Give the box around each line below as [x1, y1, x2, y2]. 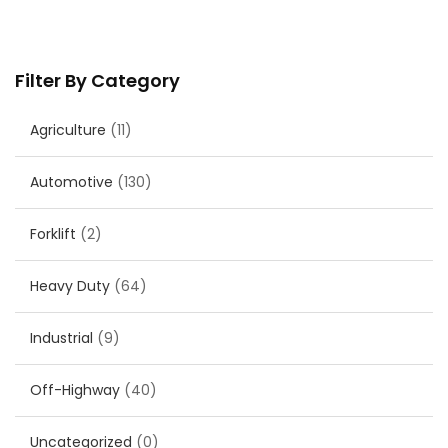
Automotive [30, 172, 113, 193]
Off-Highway [30, 380, 120, 401]
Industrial [30, 328, 93, 349]
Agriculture [30, 120, 106, 141]
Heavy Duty [30, 276, 110, 297]
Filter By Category [15, 68, 180, 94]
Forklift [30, 224, 76, 245]
